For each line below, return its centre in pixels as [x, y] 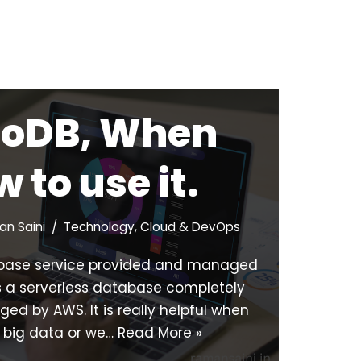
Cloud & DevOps [190, 227]
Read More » [160, 333]
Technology [99, 227]
